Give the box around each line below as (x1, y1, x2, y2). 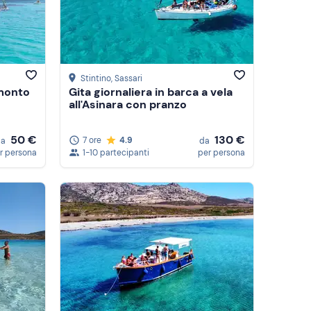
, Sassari (111, 73, 142, 85)
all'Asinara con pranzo (69, 97, 187, 112)
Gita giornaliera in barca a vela (69, 85, 233, 100)
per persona (198, 147, 245, 158)
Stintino (81, 73, 111, 85)
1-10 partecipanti (83, 147, 149, 158)
